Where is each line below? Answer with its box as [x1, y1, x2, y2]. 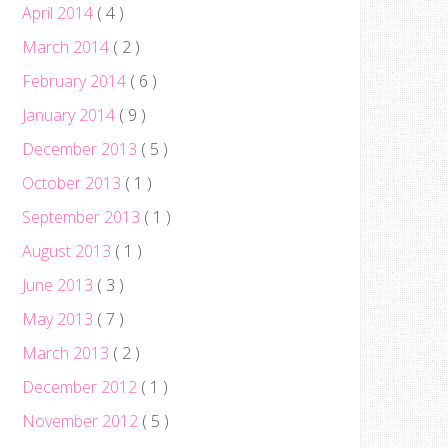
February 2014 [22, 70, 130, 92]
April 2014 [22, 2, 97, 24]
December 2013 [22, 138, 141, 160]
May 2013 [22, 308, 97, 330]
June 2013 [22, 274, 97, 296]
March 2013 [22, 342, 113, 364]
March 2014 [22, 36, 113, 58]
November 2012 [22, 410, 142, 432]
